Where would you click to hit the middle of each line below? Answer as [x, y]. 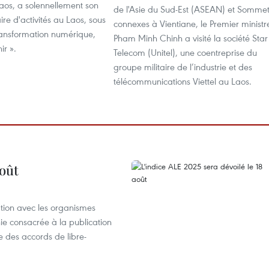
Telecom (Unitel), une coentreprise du [185, 52]
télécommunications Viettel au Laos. [183, 81]
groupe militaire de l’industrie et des [183, 67]
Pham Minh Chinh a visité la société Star [191, 38]
